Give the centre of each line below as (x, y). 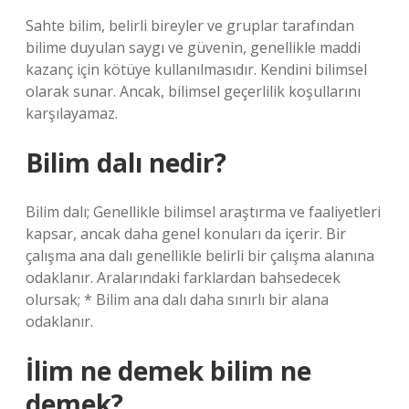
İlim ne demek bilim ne (168, 371)
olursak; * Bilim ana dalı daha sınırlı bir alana (177, 299)
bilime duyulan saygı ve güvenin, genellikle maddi (193, 47)
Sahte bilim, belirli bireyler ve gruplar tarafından (190, 26)
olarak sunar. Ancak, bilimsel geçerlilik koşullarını (193, 91)
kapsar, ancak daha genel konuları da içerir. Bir (186, 234)
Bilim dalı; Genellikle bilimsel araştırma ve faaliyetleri (203, 212)
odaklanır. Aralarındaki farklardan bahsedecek (183, 278)
